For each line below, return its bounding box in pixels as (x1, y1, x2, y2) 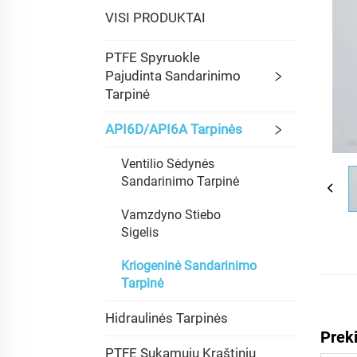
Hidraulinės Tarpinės (105, 310, 228, 326)
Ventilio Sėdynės (121, 156, 214, 171)
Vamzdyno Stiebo (121, 207, 221, 222)
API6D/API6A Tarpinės (105, 121, 242, 137)
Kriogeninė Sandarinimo (121, 258, 257, 273)
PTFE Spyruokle (105, 49, 200, 65)
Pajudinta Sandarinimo (105, 68, 241, 84)
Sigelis (121, 225, 159, 240)
